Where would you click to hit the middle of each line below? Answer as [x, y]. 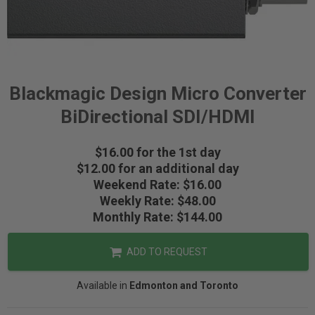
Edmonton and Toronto [184, 285]
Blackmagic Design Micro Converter [157, 94]
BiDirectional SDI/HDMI [157, 117]
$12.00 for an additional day [157, 168]
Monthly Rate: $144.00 [157, 217]
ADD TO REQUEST [166, 252]
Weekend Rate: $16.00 [157, 185]
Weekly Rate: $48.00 [157, 201]
